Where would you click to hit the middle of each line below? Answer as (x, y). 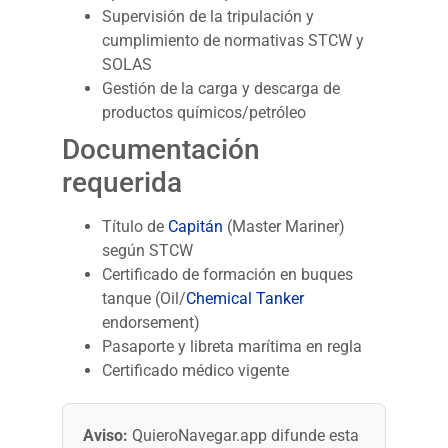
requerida (122, 183)
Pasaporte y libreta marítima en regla (232, 347)
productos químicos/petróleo (204, 113)
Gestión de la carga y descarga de (221, 89)
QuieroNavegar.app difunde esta (244, 436)
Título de (135, 227)
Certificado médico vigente (196, 371)
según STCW (148, 251)
